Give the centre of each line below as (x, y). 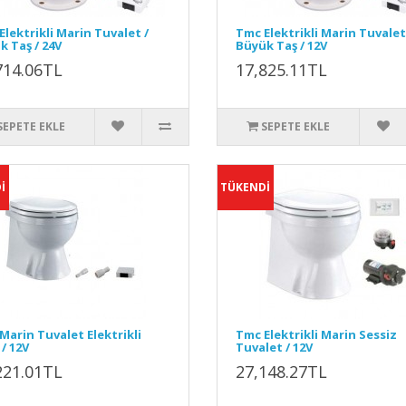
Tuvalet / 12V (274, 347)
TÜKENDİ (246, 187)
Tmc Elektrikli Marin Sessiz (316, 334)
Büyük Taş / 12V (281, 45)
